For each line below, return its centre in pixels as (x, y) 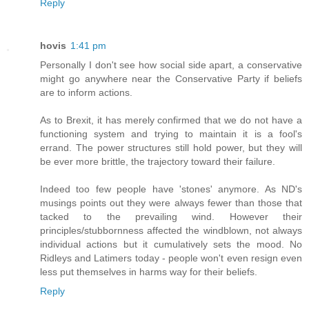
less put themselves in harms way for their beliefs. (149, 271)
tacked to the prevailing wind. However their (171, 216)
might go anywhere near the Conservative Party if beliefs (171, 78)
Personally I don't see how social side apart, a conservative (171, 64)
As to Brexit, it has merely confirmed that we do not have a (171, 120)
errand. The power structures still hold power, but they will (171, 147)
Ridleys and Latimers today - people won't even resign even (171, 258)
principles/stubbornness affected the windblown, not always (171, 230)
